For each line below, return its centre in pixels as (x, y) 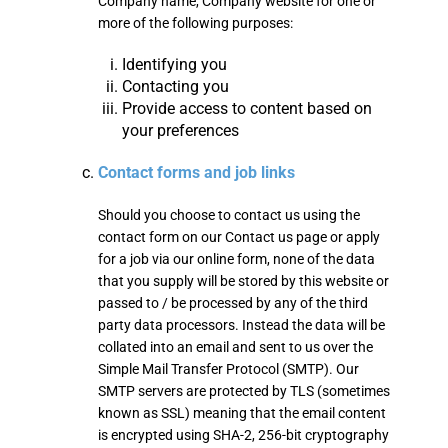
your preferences (180, 130)
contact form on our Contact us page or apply (239, 237)
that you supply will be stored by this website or (243, 281)
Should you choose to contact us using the (229, 215)
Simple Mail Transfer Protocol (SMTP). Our (228, 369)
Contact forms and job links (196, 172)
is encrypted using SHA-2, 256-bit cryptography (243, 435)
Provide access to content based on (247, 108)
